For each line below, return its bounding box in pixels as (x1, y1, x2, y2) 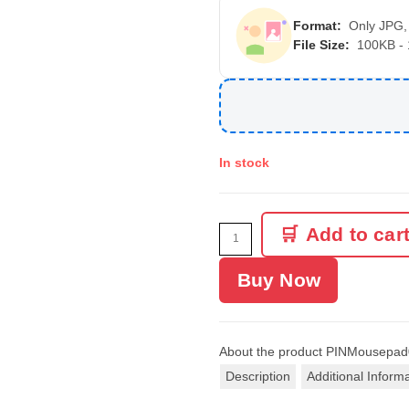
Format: (293, 17, 341, 33)
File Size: (293, 37, 350, 52)
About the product (219, 343, 322, 359)
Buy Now (236, 268, 320, 290)
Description (225, 368, 290, 383)
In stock (219, 154, 269, 170)
